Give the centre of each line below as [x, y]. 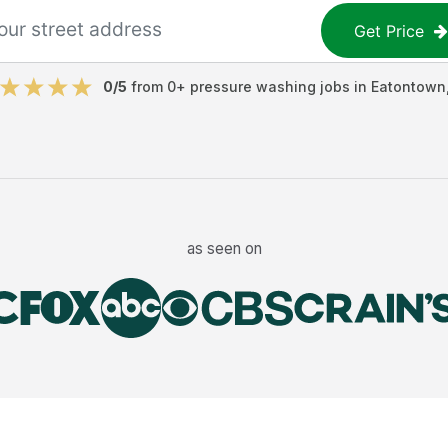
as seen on [224, 248]
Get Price [389, 30]
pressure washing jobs [269, 86]
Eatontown [408, 86]
